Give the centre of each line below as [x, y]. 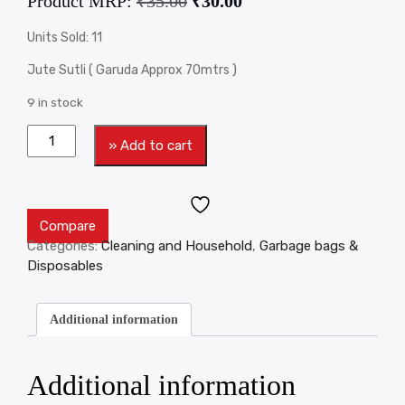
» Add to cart [151, 146]
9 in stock [55, 103]
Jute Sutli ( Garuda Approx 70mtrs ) [132, 71]
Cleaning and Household [177, 246]
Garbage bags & [309, 246]
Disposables [65, 266]
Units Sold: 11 [65, 38]
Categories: [64, 246]
